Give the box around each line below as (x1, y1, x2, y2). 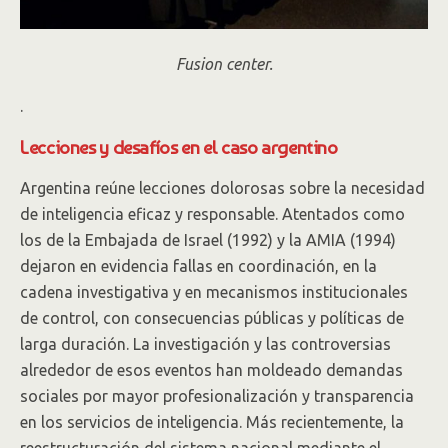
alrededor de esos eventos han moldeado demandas (20, 361, 403, 379)
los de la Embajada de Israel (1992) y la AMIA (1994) (20, 231, 396, 249)
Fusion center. (175, 55, 273, 73)
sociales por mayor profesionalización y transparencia (20, 387, 414, 405)
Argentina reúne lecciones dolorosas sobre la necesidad (20, 179, 425, 197)
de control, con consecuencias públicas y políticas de (20, 309, 404, 327)
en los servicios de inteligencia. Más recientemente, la (20, 413, 404, 431)
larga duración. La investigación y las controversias (20, 335, 391, 353)
